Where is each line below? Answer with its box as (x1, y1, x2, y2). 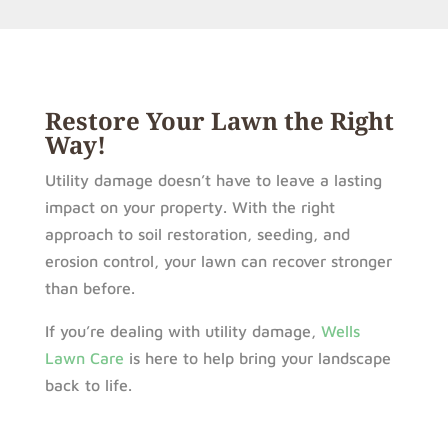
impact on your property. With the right (44, 197, 335, 216)
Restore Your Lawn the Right (44, 103, 394, 137)
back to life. (44, 375, 132, 394)
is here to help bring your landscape (123, 348, 391, 367)
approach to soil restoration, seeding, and (44, 224, 350, 243)
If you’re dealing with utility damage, (44, 321, 321, 340)
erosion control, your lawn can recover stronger (44, 251, 392, 270)
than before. (44, 278, 135, 297)
